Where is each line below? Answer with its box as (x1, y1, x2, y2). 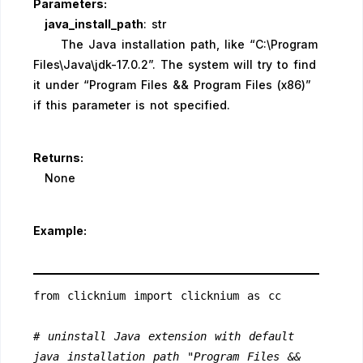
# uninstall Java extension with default (33, 330, 294, 343)
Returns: (33, 151, 83, 164)
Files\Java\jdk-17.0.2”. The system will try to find (33, 58, 316, 71)
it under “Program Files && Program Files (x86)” (33, 78, 311, 92)
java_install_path (45, 17, 143, 31)
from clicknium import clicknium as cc (33, 289, 281, 302)
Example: (33, 224, 87, 237)
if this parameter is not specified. (33, 98, 230, 112)
